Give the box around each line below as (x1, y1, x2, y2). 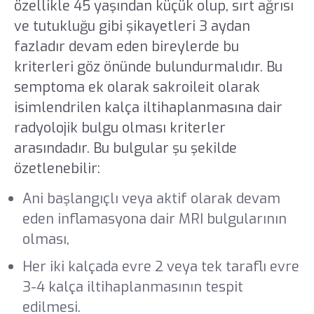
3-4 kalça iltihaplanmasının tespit (22, 277, 243, 296)
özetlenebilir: (13, 159, 100, 179)
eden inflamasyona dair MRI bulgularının (22, 209, 287, 228)
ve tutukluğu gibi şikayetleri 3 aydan (13, 17, 250, 36)
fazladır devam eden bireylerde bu (13, 37, 239, 57)
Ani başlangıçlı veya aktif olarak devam (22, 189, 280, 208)
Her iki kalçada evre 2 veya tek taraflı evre (22, 257, 299, 276)
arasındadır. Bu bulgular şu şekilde (13, 139, 237, 158)
